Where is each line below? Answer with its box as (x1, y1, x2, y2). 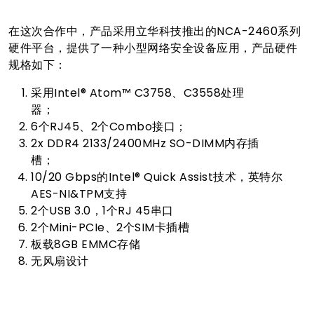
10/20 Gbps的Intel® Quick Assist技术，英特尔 (31, 169, 282, 186)
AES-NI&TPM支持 (31, 186, 165, 203)
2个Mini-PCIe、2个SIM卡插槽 (31, 219, 231, 236)
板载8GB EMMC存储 (31, 236, 182, 253)
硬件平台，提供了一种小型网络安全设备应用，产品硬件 (8, 40, 298, 57)
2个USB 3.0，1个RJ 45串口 (31, 203, 218, 219)
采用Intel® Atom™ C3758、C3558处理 (31, 85, 244, 102)
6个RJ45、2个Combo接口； (31, 118, 228, 135)
